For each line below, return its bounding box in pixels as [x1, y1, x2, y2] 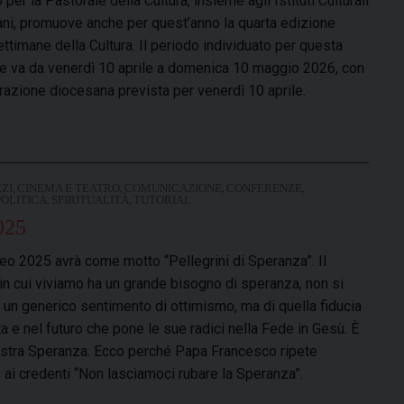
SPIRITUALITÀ [51, 193, 129, 207]
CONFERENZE [226, 181, 302, 195]
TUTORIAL [133, 193, 191, 207]
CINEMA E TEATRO [17, 181, 120, 195]
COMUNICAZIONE [124, 181, 222, 195]
